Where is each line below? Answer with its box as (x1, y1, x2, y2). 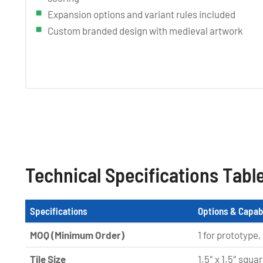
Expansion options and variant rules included (48, 8, 235, 20)
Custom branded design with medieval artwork (48, 24, 243, 36)
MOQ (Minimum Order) (30, 228, 124, 241)
